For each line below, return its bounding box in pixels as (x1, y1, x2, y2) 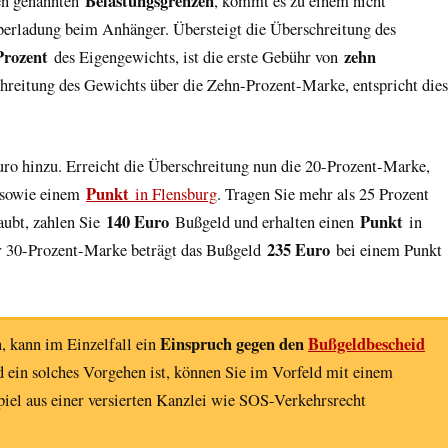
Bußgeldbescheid (308, 331, 425, 356)
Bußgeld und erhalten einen (169, 210, 360, 233)
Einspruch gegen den (160, 331, 308, 356)
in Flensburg (129, 182, 217, 205)
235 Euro (267, 237, 330, 262)
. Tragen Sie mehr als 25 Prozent (217, 182, 429, 205)
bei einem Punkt (330, 238, 442, 261)
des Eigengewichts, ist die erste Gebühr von (48, 45, 344, 68)
